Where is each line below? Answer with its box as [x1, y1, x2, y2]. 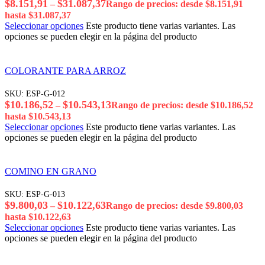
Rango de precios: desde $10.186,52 [111, 99, 253, 110]
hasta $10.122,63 [5, 212, 71, 222]
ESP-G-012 [26, 88, 65, 98]
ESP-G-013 [26, 189, 65, 199]
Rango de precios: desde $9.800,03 [106, 201, 243, 211]
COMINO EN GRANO [5, 166, 96, 177]
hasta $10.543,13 [5, 111, 71, 121]
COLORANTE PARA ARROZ [5, 65, 126, 76]
